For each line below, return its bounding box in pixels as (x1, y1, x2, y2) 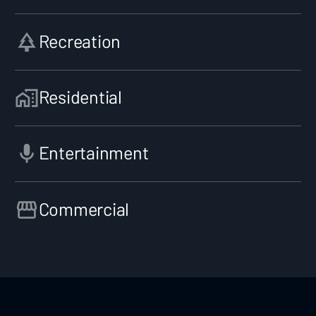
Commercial (38, 197, 130, 219)
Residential (38, 86, 122, 108)
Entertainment (38, 142, 149, 164)
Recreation (38, 30, 121, 51)
